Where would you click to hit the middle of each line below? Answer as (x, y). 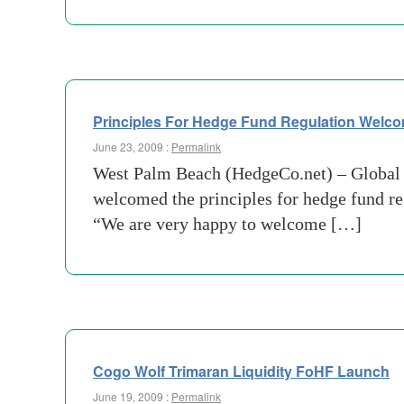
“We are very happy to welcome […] (227, 224)
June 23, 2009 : (132, 147)
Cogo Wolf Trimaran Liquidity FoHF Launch (241, 371)
